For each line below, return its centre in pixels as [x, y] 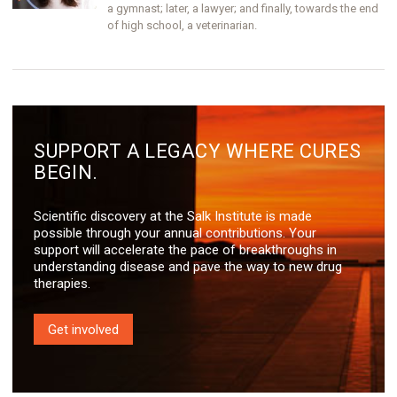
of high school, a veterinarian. [183, 25]
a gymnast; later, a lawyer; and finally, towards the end [243, 8]
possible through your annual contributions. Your [175, 233]
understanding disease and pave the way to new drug [188, 267]
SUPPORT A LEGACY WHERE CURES [198, 151]
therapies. [62, 284]
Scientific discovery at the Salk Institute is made [173, 216]
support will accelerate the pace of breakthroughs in [186, 250]
